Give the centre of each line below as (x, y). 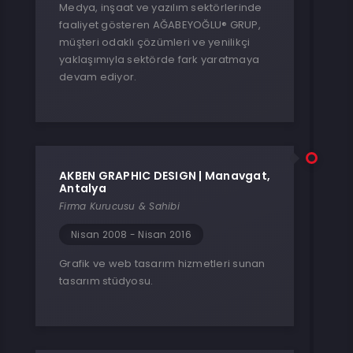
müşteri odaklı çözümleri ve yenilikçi (155, 42)
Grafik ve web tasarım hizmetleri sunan (162, 264)
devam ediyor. (98, 77)
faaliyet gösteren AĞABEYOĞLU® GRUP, (160, 25)
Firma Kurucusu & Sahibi (119, 206)
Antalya (83, 188)
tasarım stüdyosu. (106, 281)
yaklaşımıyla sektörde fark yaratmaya (159, 59)
